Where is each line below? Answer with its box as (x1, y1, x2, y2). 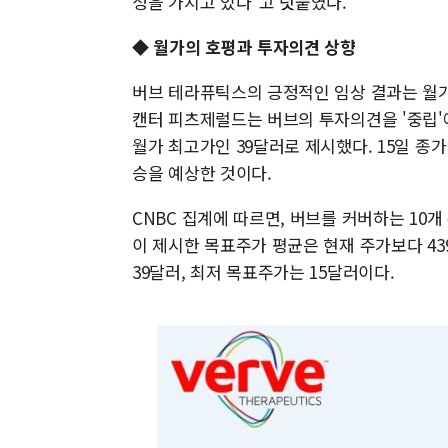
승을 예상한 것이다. (132, 160, 272, 185)
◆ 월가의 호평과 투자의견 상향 (132, 34, 356, 59)
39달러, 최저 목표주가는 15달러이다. (132, 259, 395, 284)
